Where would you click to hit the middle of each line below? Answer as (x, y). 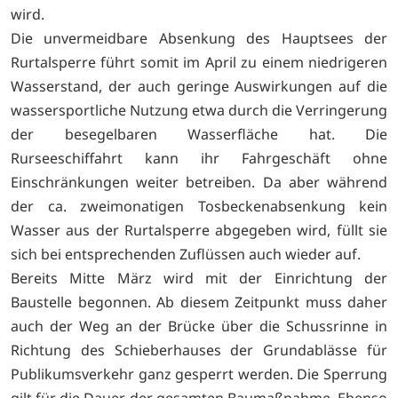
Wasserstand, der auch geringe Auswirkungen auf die (199, 87)
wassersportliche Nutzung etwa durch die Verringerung (199, 111)
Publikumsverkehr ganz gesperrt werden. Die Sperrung (199, 374)
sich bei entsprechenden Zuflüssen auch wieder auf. (186, 255)
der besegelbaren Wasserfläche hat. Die (199, 135)
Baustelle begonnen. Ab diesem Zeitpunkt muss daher (199, 302)
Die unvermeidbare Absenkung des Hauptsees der (199, 39)
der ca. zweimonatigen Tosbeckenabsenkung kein (199, 207)
